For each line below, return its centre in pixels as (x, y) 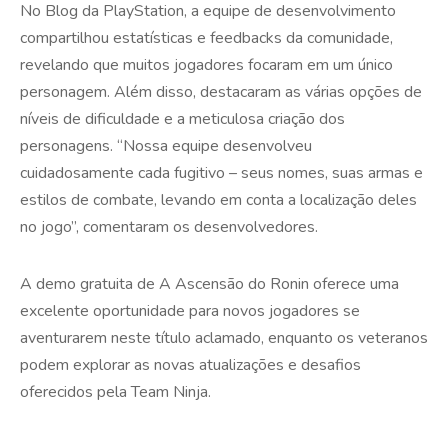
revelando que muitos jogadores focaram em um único (206, 65)
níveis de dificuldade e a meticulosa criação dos (182, 119)
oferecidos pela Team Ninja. (115, 392)
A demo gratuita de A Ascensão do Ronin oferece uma (209, 284)
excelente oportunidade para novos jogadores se (190, 311)
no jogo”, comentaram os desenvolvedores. (169, 227)
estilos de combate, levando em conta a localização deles (218, 200)
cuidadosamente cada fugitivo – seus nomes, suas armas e (221, 173)
